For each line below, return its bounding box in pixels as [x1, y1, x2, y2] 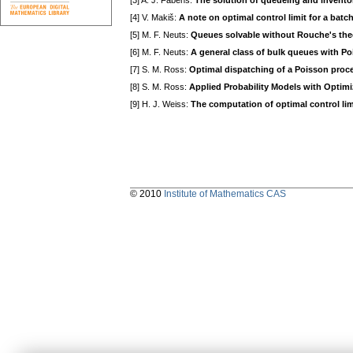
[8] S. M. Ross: [130, 82, 189, 92]
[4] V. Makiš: [130, 13, 179, 23]
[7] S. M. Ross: [130, 65, 189, 75]
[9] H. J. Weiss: [130, 99, 191, 110]
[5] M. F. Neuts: [130, 30, 191, 40]
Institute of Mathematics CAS [164, 188, 286, 200]
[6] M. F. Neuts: [130, 47, 191, 58]
